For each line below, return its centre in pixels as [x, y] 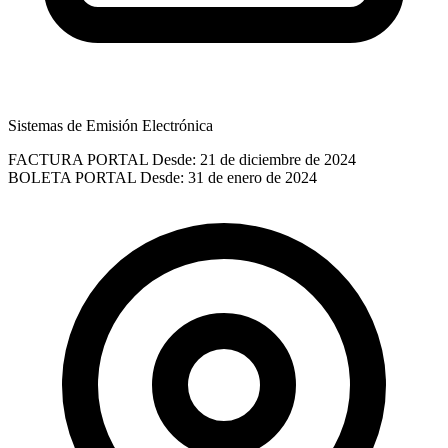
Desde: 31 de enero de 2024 [228, 177]
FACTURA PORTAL [78, 159]
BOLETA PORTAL [72, 177]
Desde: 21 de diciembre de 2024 [254, 159]
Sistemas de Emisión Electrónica [110, 125]
